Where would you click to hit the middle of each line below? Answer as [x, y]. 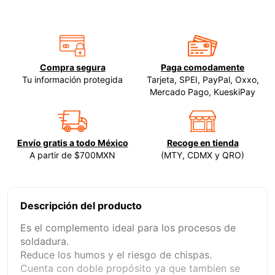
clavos [152, 17]
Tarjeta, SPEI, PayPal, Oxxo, [203, 79]
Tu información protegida [72, 79]
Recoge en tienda [203, 143]
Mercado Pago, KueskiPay [203, 92]
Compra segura [72, 67]
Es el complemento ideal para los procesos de [128, 228]
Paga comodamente [203, 67]
